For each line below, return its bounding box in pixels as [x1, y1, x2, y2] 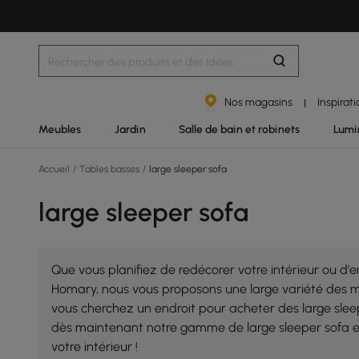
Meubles [38, 123, 81, 135]
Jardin [114, 123, 146, 135]
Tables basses [77, 163, 142, 175]
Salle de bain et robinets [179, 123, 300, 135]
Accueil [38, 163, 72, 175]
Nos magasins [224, 95, 293, 108]
